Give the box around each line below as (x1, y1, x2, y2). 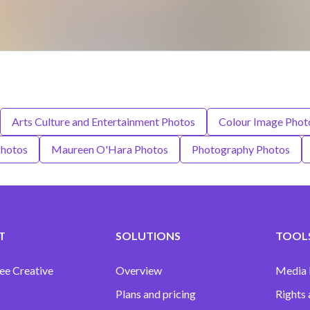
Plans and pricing (116, 287, 197, 301)
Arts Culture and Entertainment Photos (12, 115, 195, 129)
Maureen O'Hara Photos (51, 143, 168, 156)
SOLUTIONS (116, 229, 181, 243)
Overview (116, 264, 163, 277)
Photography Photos (191, 143, 290, 156)
